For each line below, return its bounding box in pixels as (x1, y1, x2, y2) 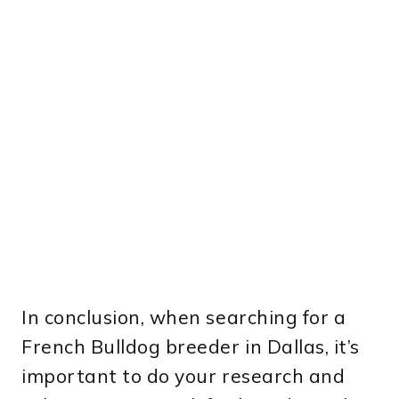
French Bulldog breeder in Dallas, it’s (21, 335, 360, 359)
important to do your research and (21, 364, 346, 388)
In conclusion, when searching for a (21, 305, 346, 330)
